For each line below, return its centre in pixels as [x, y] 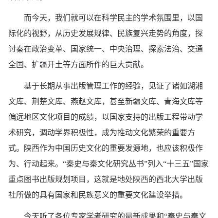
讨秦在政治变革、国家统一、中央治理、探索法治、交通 [106, 49]
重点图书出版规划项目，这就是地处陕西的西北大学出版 [106, 180]
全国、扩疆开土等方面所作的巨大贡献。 [78, 65]
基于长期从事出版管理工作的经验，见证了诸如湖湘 [113, 86]
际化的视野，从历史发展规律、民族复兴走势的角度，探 [106, 34]
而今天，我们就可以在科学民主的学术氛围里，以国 [113, 18]
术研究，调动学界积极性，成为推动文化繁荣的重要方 [102, 133]
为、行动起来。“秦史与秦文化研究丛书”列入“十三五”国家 [109, 164]
